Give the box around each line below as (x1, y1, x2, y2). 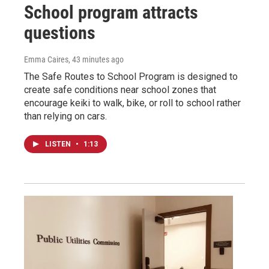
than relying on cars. (24, 110, 107, 122)
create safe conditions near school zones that (24, 83, 216, 95)
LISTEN (45, 139, 73, 148)
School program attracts (24, 1, 198, 23)
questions (24, 22, 95, 43)
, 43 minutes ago (68, 54, 124, 64)
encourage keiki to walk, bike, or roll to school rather (24, 97, 241, 109)
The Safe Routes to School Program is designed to (24, 70, 238, 82)
